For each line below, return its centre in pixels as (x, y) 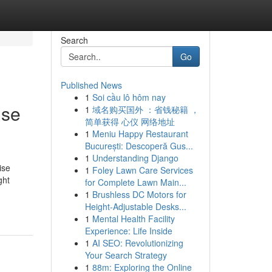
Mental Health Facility (133, 219)
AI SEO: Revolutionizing (138, 243)
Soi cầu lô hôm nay (129, 97)
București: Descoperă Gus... (139, 146)
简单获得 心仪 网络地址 (130, 121)
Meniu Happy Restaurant (140, 134)
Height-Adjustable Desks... (135, 206)
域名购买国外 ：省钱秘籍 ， (145, 109)
